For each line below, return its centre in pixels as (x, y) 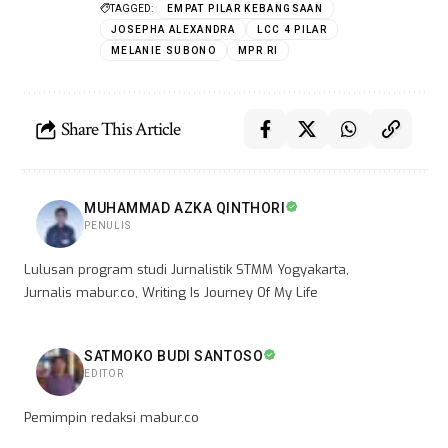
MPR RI (258, 51)
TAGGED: (131, 9)
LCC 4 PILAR (292, 30)
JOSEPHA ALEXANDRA (173, 30)
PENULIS (107, 226)
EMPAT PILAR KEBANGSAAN (245, 9)
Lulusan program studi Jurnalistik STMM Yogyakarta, (186, 270)
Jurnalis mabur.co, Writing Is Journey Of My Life (171, 293)
